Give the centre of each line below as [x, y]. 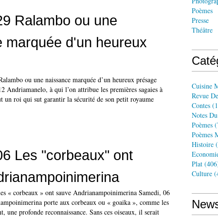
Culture [202, 173]
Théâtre [202, 30]
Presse [200, 20]
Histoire [203, 144]
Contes [201, 105]
